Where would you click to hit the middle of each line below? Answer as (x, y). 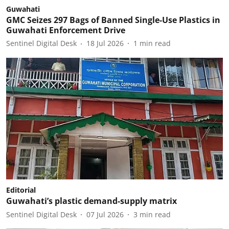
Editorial (21, 190)
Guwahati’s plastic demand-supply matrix (91, 201)
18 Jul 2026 (105, 43)
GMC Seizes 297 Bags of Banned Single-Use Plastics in (113, 20)
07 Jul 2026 (105, 214)
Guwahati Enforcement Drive (66, 30)
